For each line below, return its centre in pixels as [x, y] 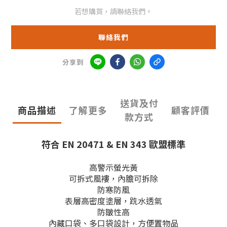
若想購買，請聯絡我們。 [113, 11]
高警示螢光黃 [113, 167]
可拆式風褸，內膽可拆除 [113, 179]
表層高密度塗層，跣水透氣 [113, 201]
